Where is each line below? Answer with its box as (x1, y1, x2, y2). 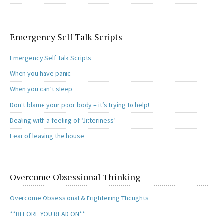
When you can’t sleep (10, 85, 72, 94)
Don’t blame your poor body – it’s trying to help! (10, 100, 149, 109)
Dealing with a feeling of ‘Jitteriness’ (10, 116, 116, 125)
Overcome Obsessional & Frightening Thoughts (10, 194, 149, 203)
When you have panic (10, 69, 71, 78)
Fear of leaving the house (10, 131, 84, 141)
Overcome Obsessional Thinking (10, 171, 140, 183)
